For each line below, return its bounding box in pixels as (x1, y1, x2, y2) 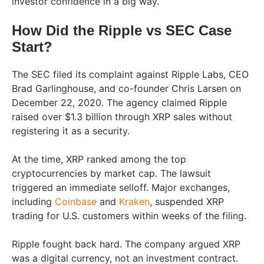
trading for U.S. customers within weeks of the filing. (12, 210, 246, 222)
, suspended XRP (150, 196, 224, 208)
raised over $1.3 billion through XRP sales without (12, 111, 232, 123)
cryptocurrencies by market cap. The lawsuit (12, 167, 211, 180)
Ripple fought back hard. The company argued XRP (12, 238, 240, 250)
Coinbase (55, 196, 97, 208)
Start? (12, 39, 52, 55)
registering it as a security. (12, 125, 130, 137)
